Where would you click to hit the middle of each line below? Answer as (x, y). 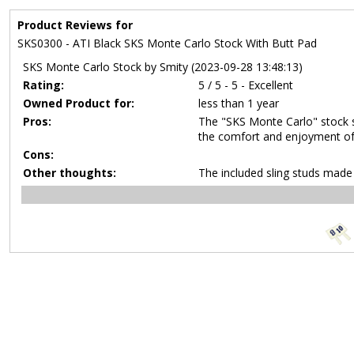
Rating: (43, 85)
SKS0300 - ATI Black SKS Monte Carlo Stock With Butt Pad (167, 43)
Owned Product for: (79, 103)
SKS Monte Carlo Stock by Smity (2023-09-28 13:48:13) (163, 67)
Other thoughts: (70, 173)
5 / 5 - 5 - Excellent (246, 85)
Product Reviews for (75, 25)
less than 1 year (239, 103)
